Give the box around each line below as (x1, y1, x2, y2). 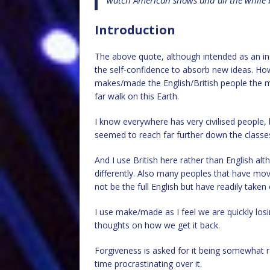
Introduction (95, 22, 175, 38)
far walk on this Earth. (95, 90, 179, 102)
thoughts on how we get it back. (95, 219, 220, 231)
